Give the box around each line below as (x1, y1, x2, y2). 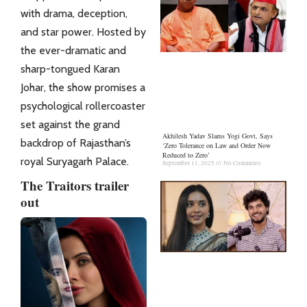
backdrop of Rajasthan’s (21, 136, 131, 149)
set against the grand (21, 117, 120, 131)
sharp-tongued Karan (21, 62, 120, 75)
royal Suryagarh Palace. (21, 154, 129, 168)
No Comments (222, 159, 261, 168)
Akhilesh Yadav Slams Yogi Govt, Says (162, 131, 273, 141)
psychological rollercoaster (21, 99, 145, 112)
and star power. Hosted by (21, 25, 146, 38)
